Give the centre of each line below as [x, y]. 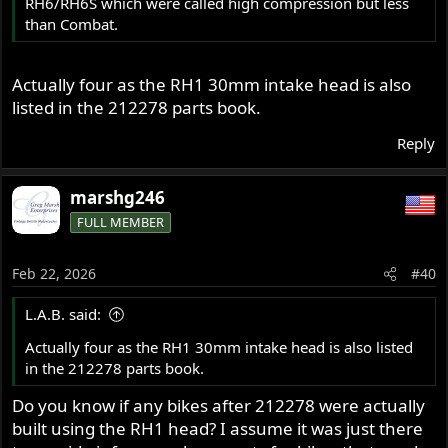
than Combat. [72, 23]
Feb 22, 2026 [54, 273]
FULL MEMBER [121, 222]
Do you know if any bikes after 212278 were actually [219, 406]
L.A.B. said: [63, 313]
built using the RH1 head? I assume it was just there [218, 429]
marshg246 [118, 198]
